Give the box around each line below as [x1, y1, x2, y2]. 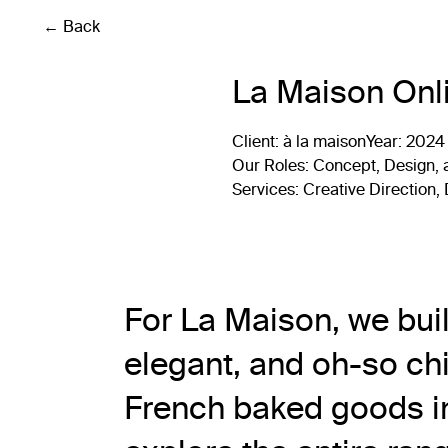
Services [232, 180, 295, 199]
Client [232, 132, 275, 151]
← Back [42, 17, 100, 36]
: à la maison [275, 132, 366, 151]
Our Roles [232, 156, 305, 175]
